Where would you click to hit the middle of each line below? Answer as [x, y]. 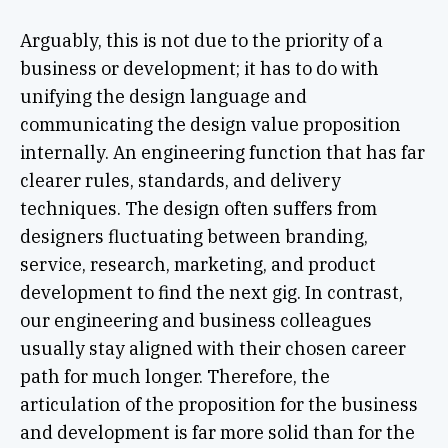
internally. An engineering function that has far [222, 152]
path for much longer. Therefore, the [174, 376]
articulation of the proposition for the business [218, 404]
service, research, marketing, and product [197, 264]
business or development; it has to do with [199, 68]
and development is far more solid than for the [217, 432]
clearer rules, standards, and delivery [180, 180]
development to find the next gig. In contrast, [211, 292]
